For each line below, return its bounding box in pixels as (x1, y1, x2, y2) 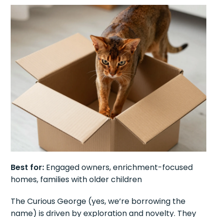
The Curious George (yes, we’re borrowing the (11, 195, 186, 207)
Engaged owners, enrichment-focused (44, 161, 193, 173)
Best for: (11, 161, 45, 173)
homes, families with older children (11, 173, 142, 185)
